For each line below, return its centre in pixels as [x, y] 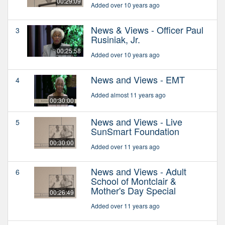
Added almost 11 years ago [128, 95]
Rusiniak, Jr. [116, 39]
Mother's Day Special [133, 191]
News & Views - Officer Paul [147, 30]
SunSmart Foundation [135, 131]
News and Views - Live [137, 122]
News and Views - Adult [139, 172]
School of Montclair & [134, 181]
